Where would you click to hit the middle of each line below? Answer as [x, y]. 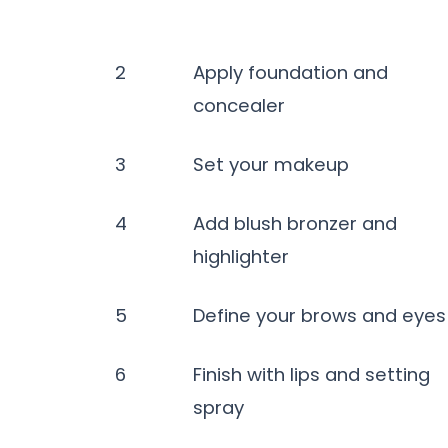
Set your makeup [271, 165]
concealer [239, 106]
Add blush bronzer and [295, 224]
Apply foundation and [290, 73]
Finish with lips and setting [311, 375]
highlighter [241, 257]
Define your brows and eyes [319, 316]
